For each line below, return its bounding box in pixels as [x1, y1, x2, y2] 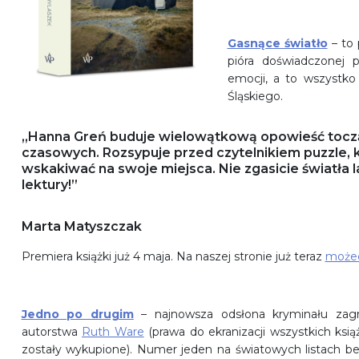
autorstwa [21, 325, 83, 340]
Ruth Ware [82, 325, 144, 340]
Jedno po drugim [21, 307, 134, 322]
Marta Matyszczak [21, 219, 142, 235]
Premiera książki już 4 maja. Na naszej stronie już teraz [21, 249, 325, 264]
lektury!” [21, 177, 78, 193]
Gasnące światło [227, 36, 328, 51]
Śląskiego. [227, 89, 283, 104]
